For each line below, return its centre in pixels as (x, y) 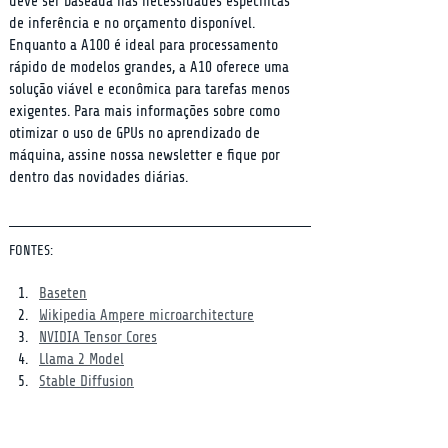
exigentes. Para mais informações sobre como (146, 111)
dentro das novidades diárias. (98, 177)
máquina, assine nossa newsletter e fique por (146, 155)
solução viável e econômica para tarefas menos (151, 89)
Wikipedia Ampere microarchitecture (146, 315)
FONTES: (31, 250)
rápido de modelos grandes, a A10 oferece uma (151, 67)
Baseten (63, 293)
